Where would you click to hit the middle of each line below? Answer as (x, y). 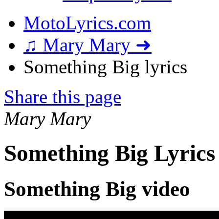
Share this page (63, 97)
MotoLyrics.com (87, 23)
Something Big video (97, 189)
